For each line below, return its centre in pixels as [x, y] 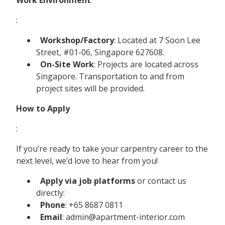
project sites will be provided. [90, 88]
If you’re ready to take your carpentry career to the [112, 148]
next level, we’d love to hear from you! [87, 160]
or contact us [161, 181]
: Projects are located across [146, 64]
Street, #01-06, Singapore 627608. [100, 52]
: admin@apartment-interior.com [124, 217]
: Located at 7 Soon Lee [157, 40]
